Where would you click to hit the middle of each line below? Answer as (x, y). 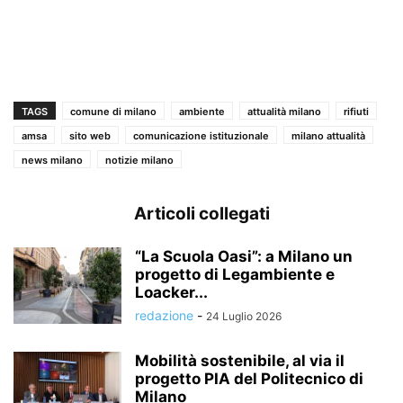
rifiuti (356, 112)
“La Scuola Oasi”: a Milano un (244, 257)
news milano (52, 161)
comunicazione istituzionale (201, 136)
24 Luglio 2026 (244, 317)
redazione (164, 316)
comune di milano (113, 112)
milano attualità (328, 136)
